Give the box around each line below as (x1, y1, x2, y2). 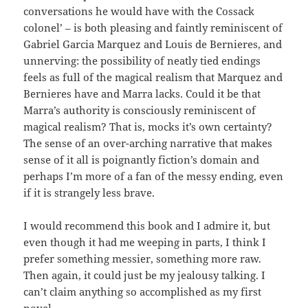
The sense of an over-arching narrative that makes (23, 135, 273, 150)
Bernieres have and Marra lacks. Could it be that (23, 86, 261, 100)
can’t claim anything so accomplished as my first (23, 284, 262, 298)
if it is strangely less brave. (23, 185, 155, 199)
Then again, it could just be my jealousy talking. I (23, 267, 266, 282)
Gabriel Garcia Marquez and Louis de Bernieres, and (23, 36, 283, 51)
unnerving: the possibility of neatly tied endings (23, 53, 261, 67)
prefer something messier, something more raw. (23, 251, 262, 265)
